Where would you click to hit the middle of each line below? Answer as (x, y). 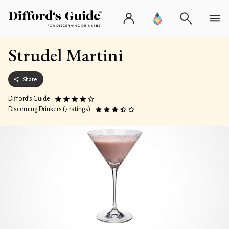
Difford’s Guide (29, 99)
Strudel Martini (66, 55)
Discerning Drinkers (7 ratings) (49, 109)
